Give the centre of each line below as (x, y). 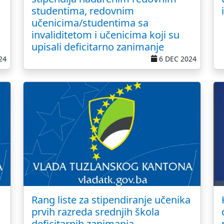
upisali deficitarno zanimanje (98, 47)
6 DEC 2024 (177, 59)
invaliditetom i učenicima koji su (105, 35)
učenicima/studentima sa (90, 23)
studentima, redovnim (83, 11)
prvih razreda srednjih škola (95, 212)
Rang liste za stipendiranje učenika (111, 200)
